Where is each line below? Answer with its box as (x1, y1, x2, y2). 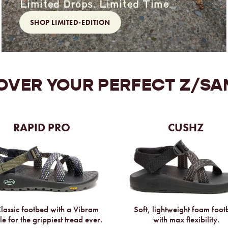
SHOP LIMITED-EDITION (30, 18, 110, 27)
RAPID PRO (13, 120, 71, 135)
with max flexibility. (153, 214, 219, 225)
